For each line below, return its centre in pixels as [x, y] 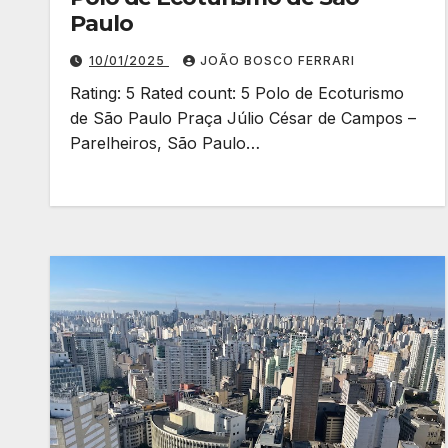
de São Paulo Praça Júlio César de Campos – [243, 118]
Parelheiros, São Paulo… [165, 143]
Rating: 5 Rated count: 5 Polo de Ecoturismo [237, 93]
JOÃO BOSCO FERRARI [277, 60]
